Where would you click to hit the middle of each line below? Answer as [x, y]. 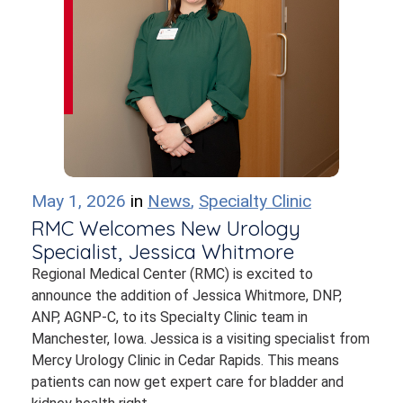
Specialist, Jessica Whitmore [163, 252]
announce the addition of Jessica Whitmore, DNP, [187, 296]
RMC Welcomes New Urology [166, 228]
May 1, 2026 [81, 201]
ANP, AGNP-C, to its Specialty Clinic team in [170, 317]
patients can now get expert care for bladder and [188, 382]
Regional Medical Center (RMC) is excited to [172, 274]
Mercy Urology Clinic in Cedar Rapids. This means [185, 360]
